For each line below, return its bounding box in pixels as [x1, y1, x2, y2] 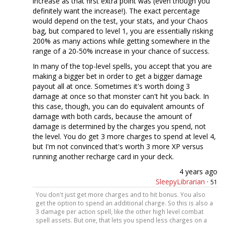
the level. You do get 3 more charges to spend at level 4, [33, 132, 216, 142]
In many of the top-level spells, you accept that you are [33, 61, 212, 71]
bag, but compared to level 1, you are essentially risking [33, 26, 213, 36]
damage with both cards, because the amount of [33, 111, 192, 122]
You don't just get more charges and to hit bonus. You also [35, 190, 205, 199]
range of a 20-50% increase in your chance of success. [33, 46, 209, 56]
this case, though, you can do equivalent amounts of [33, 101, 204, 111]
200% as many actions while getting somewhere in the [33, 36, 210, 46]
